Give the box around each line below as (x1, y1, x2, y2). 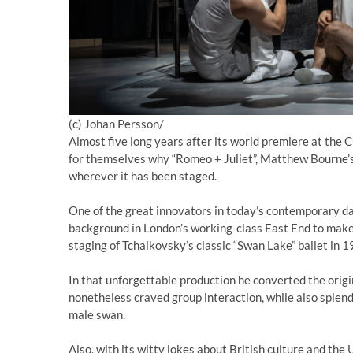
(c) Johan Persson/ (69, 117, 164, 132)
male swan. (69, 307, 125, 322)
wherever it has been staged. (69, 169, 217, 184)
